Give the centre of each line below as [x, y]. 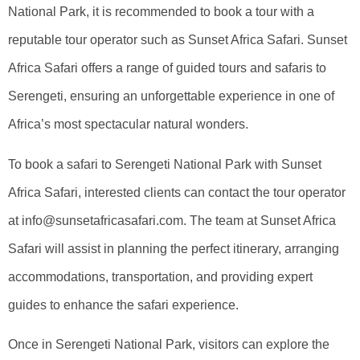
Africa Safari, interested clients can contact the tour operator [177, 192]
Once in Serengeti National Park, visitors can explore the [169, 344]
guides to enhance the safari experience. [123, 305]
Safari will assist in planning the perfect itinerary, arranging [174, 248]
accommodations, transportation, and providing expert [160, 276]
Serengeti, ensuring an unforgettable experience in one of [171, 96]
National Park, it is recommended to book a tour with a [161, 12]
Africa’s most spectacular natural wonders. [128, 125]
